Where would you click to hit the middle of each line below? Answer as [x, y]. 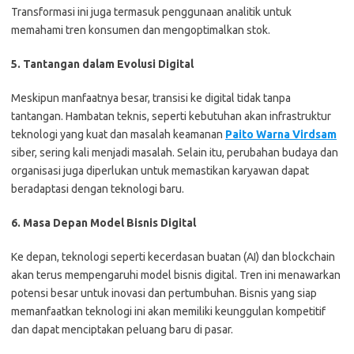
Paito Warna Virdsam [281, 134]
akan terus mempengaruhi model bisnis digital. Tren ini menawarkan [176, 275]
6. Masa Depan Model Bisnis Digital [104, 223]
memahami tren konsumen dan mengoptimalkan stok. [141, 30]
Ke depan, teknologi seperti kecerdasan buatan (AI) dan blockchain [173, 257]
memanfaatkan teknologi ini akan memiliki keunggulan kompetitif [168, 311]
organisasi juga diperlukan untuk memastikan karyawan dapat [160, 171]
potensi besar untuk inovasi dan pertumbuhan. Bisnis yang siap [164, 293]
